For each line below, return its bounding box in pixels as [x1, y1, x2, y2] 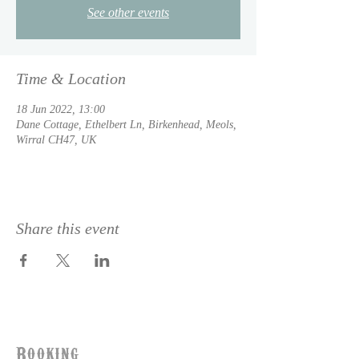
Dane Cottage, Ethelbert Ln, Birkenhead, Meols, [16, 119, 236, 131]
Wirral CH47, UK [16, 134, 96, 146]
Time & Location [16, 70, 126, 87]
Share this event [16, 220, 119, 237]
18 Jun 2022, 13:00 [16, 103, 105, 115]
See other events [87, 6, 169, 19]
